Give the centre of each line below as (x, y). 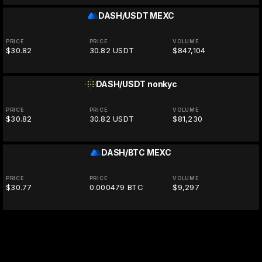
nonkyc (162, 84)
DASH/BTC (123, 152)
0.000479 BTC (116, 187)
